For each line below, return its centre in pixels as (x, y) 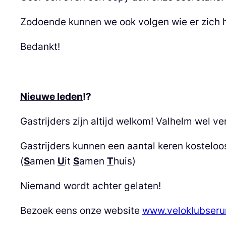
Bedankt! (40, 47)
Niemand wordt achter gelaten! (91, 186)
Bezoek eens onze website (81, 211)
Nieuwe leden (51, 96)
